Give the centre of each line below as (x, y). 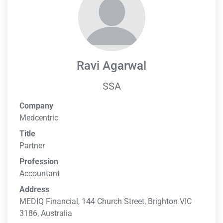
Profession (39, 162)
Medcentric (39, 118)
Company (36, 106)
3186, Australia (46, 213)
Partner (32, 146)
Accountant (40, 173)
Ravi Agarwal (111, 66)
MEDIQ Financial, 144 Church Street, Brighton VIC (106, 201)
